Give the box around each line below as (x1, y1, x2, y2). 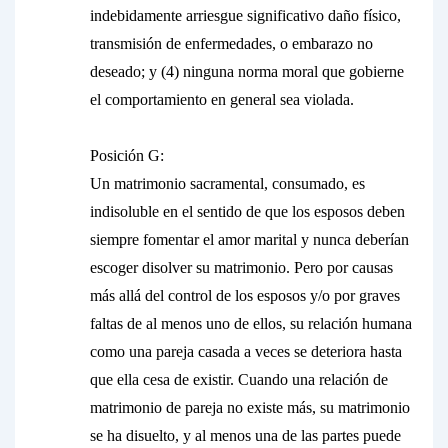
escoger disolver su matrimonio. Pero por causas (90, 259, 393, 276)
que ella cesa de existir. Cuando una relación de (90, 371, 388, 388)
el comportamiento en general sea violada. (90, 91, 354, 108)
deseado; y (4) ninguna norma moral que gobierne (90, 63, 404, 80)
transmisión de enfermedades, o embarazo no (90, 35, 373, 52)
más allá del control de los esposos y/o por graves (90, 287, 400, 304)
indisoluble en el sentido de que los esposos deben (90, 203, 405, 220)
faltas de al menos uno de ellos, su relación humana (90, 315, 412, 332)
